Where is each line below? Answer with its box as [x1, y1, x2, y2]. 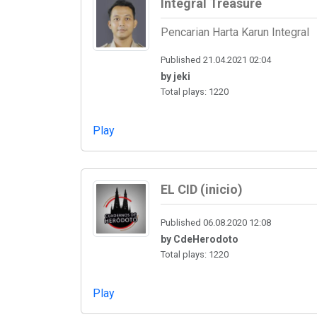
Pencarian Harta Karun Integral [161, 25, 309, 39]
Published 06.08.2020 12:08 [161, 217, 271, 229]
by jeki [161, 70, 190, 82]
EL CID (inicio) [161, 181, 243, 197]
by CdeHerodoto [161, 234, 238, 246]
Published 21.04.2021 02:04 [161, 54, 271, 65]
